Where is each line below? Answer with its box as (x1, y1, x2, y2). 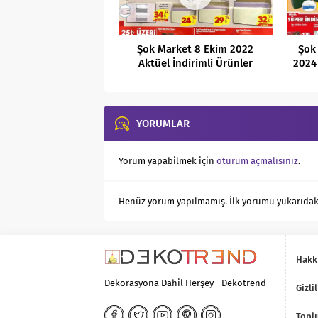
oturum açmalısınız (216, 155, 298, 167)
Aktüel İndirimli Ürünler (138, 57, 253, 70)
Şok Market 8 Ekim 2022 (137, 43, 254, 56)
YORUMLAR (136, 117, 190, 131)
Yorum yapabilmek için (119, 155, 216, 167)
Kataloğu (173, 71, 217, 84)
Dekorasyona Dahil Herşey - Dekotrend (104, 278, 266, 289)
